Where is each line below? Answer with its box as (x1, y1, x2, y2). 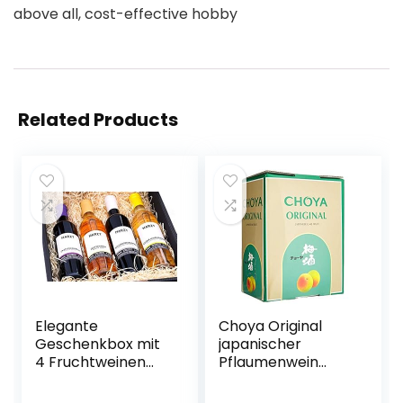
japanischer (219, 334, 302, 354)
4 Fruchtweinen (35, 352, 147, 372)
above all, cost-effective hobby (13, 4, 237, 24)
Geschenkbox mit (35, 334, 161, 354)
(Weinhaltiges (219, 370, 317, 390)
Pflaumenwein (219, 352, 319, 372)
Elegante (35, 316, 99, 336)
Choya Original (219, 316, 323, 336)
